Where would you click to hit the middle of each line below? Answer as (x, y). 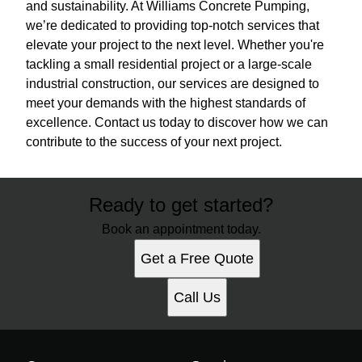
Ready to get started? (181, 205)
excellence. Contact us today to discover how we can (177, 122)
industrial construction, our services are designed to (173, 84)
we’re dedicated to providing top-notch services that (173, 25)
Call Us (197, 297)
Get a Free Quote (197, 259)
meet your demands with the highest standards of (166, 103)
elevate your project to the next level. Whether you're (175, 45)
